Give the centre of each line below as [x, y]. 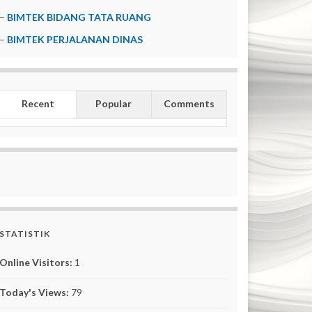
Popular [114, 103]
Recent [38, 103]
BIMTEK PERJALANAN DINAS [75, 39]
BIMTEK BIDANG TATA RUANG [79, 17]
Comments [189, 103]
